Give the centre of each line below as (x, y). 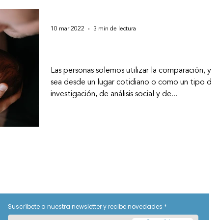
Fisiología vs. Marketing (118, 51)
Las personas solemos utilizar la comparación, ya (133, 71)
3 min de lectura (115, 29)
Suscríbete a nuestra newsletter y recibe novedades (85, 206)
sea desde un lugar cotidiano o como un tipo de (133, 83)
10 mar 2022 (68, 29)
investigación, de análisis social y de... (114, 95)
